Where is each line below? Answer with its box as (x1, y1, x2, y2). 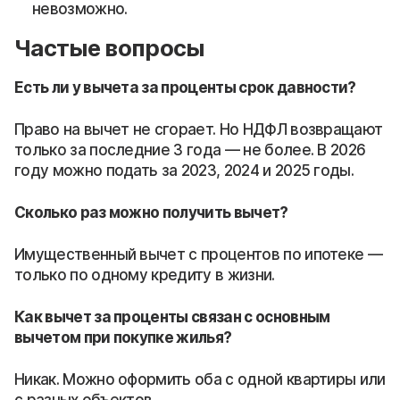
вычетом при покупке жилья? (14, 328, 232, 346)
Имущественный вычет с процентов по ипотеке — (14, 245, 383, 263)
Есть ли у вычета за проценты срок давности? (14, 78, 356, 96)
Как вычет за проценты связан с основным (14, 307, 330, 326)
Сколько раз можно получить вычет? (14, 203, 288, 221)
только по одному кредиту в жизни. (14, 265, 275, 284)
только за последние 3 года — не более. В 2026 (14, 140, 366, 159)
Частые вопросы (14, 34, 204, 62)
